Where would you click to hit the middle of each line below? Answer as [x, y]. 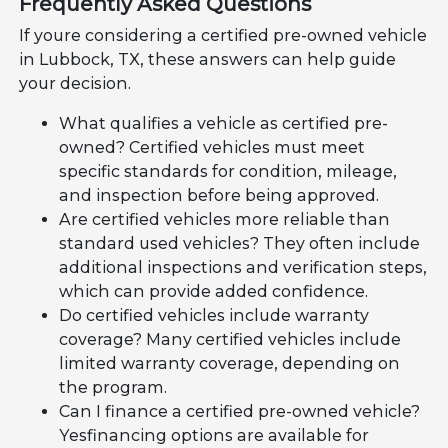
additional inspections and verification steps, [243, 267]
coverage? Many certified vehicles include [230, 339]
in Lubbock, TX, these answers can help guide [208, 59]
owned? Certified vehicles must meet [212, 147]
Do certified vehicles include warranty [214, 315]
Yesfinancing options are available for [214, 435]
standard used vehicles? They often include [240, 243]
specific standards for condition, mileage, [228, 171]
